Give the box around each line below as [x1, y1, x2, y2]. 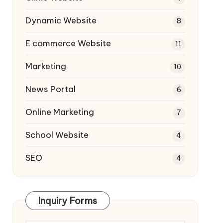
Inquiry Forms [38, 195, 98, 207]
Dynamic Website [25, 15, 97, 26]
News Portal [25, 84, 76, 95]
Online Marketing [25, 107, 94, 117]
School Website [25, 129, 89, 140]
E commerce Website [25, 38, 111, 49]
